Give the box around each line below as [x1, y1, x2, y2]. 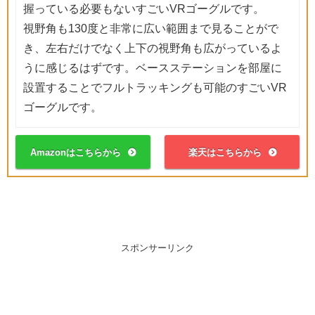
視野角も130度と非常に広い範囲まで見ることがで [23, 22, 278, 34]
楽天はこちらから [188, 147, 262, 157]
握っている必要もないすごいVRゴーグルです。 [23, 2, 264, 14]
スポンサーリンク [121, 243, 194, 253]
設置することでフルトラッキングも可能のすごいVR [23, 81, 287, 93]
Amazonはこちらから [30, 147, 121, 157]
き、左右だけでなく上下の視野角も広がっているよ [23, 41, 282, 53]
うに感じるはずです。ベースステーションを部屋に [23, 61, 282, 73]
